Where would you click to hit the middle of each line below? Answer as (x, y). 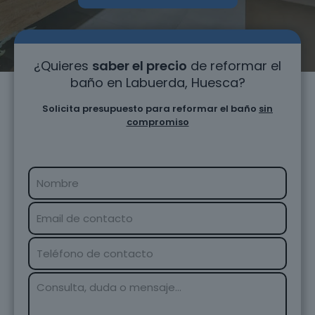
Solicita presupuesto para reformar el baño (150, 109)
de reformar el (234, 66)
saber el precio (140, 66)
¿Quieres (63, 66)
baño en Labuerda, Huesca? (157, 83)
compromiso (157, 122)
